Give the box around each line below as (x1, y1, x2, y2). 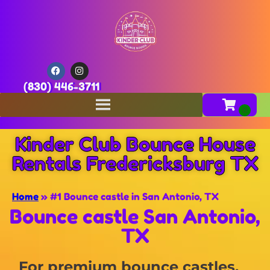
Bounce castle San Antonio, (10, 204, 260, 228)
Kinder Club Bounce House (14, 132, 256, 156)
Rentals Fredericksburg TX (11, 151, 259, 175)
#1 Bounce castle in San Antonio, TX (50, 190, 219, 202)
